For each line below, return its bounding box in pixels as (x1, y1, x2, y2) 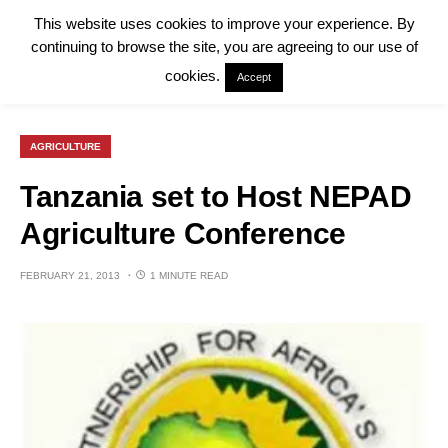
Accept (237, 71, 271, 84)
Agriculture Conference (20, 217, 346, 250)
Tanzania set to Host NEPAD (20, 180, 412, 213)
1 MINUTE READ (150, 270, 228, 281)
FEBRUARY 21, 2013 (20, 270, 120, 281)
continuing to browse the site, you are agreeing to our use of (30, 38, 418, 56)
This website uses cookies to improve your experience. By (33, 15, 415, 33)
